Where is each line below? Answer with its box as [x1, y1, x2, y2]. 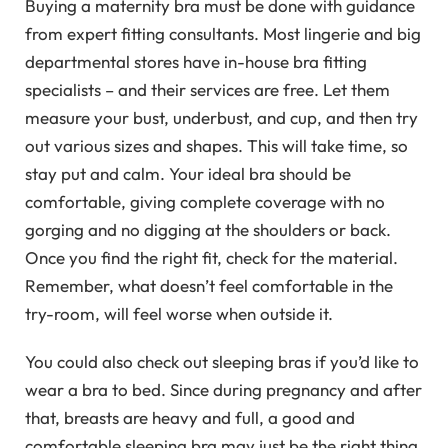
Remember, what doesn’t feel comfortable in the [25, 275, 393, 297]
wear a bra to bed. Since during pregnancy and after [25, 379, 422, 401]
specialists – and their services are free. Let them [25, 79, 390, 101]
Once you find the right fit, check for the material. [25, 247, 398, 269]
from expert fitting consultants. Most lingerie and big [25, 23, 421, 45]
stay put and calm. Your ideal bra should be [25, 163, 351, 185]
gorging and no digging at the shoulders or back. [25, 219, 391, 241]
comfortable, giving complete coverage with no [25, 191, 385, 213]
